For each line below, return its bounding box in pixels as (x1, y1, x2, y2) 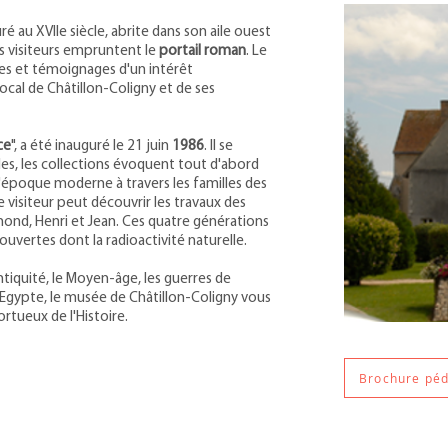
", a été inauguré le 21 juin (11, 139, 172, 154)
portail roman (156, 44, 246, 59)
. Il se (204, 139, 233, 154)
